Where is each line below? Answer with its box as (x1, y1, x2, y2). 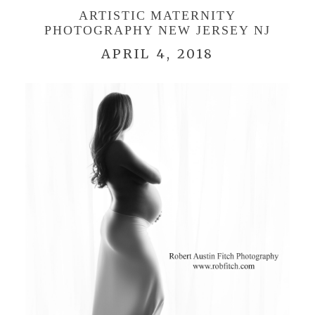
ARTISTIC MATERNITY (78, 8, 237, 22)
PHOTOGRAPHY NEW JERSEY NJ (44, 22, 271, 37)
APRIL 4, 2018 (101, 45, 214, 62)
